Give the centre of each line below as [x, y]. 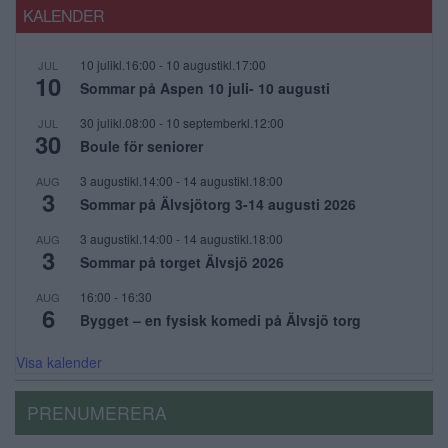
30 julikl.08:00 [118, 123]
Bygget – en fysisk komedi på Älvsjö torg [220, 320]
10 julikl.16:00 [118, 65]
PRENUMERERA [97, 413]
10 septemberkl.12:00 [225, 123]
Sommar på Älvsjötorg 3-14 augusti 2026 [218, 204]
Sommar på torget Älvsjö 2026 [182, 262]
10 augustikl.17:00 [216, 65]
